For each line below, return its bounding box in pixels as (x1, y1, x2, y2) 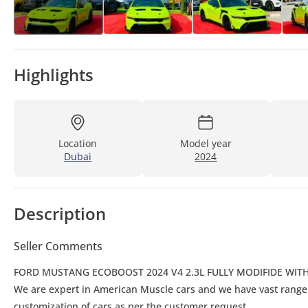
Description (14, 202, 106, 225)
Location (58, 137, 98, 151)
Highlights (14, 63, 93, 87)
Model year (179, 137, 232, 151)
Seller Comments (14, 239, 102, 254)
